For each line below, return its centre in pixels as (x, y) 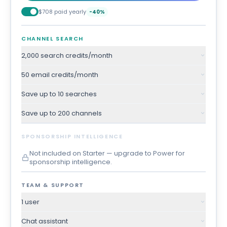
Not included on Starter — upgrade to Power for (107, 153)
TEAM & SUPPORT (53, 185)
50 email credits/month (60, 74)
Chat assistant (45, 221)
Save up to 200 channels (62, 113)
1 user (30, 202)
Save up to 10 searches (59, 94)
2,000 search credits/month (67, 55)
